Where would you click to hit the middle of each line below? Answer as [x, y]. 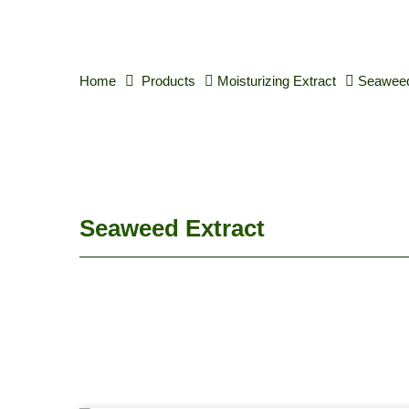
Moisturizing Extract [277, 81]
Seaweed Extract [172, 228]
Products [168, 81]
